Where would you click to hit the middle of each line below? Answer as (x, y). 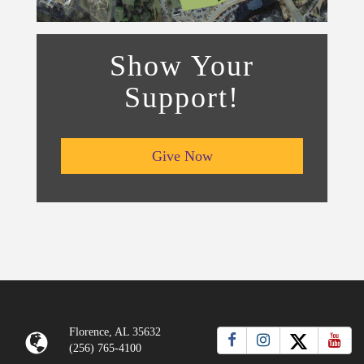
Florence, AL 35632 (115, 332)
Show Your (182, 65)
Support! (182, 97)
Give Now (182, 156)
